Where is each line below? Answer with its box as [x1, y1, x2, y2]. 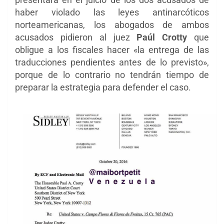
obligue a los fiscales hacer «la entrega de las [15, 44, 209, 55]
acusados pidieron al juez [15, 32, 137, 43]
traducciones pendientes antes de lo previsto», [15, 57, 209, 68]
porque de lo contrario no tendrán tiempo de [15, 69, 209, 80]
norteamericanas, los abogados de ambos [15, 19, 209, 30]
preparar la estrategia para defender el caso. [15, 82, 191, 93]
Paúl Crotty [136, 32, 187, 43]
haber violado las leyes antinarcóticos [15, 7, 209, 18]
